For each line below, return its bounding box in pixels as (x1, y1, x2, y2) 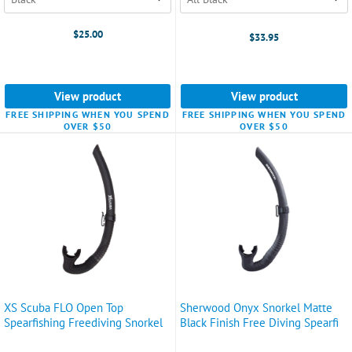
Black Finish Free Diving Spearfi (180, 314, 339, 330)
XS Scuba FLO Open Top (4, 299, 123, 315)
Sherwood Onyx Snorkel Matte (180, 299, 332, 315)
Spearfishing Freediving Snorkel (4, 314, 163, 330)
